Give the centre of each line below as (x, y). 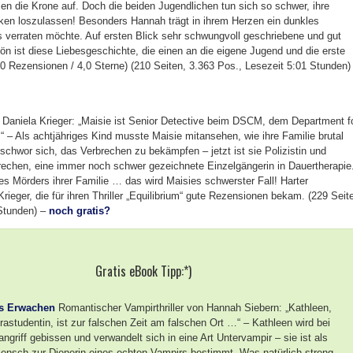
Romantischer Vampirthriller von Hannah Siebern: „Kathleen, (193, 308)
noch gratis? (80, 211)
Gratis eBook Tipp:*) (143, 271)
